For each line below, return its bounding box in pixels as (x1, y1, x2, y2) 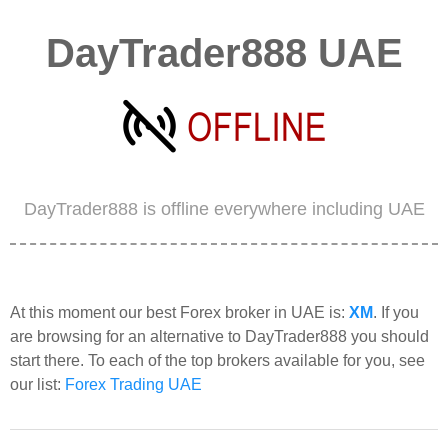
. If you (373, 303, 419, 321)
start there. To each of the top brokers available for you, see (10, 351, 425, 369)
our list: (10, 375, 65, 393)
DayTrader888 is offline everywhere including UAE (23, 198, 425, 219)
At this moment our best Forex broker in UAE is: (10, 303, 349, 321)
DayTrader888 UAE (45, 30, 403, 75)
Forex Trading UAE (65, 375, 202, 393)
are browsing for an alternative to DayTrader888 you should (10, 327, 429, 345)
